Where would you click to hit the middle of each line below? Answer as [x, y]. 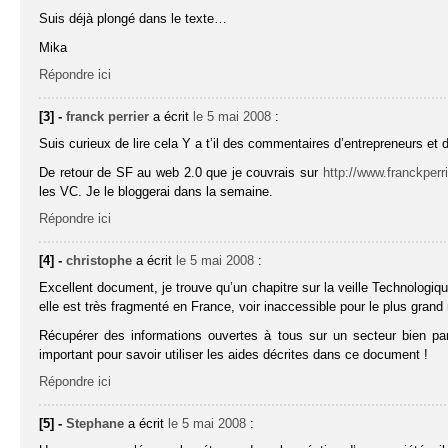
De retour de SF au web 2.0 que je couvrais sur [181, 173]
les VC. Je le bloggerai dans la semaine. [156, 192]
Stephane [95, 424]
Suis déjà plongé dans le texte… [133, 19]
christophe [99, 261]
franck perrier [108, 117]
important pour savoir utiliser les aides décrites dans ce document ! [234, 355]
